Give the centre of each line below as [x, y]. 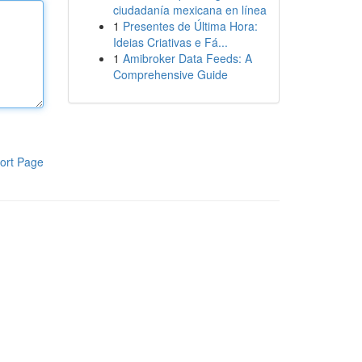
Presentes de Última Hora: [190, 26]
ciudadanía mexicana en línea [189, 10]
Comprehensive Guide [170, 74]
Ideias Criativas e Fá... [170, 42]
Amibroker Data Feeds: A [187, 58]
